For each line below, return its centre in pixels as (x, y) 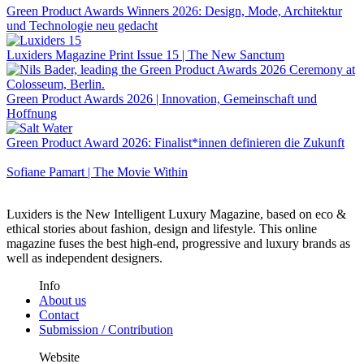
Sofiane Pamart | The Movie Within (97, 171)
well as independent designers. (84, 258)
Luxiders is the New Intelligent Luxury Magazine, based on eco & (176, 214)
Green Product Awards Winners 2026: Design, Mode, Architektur (174, 11)
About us (63, 300)
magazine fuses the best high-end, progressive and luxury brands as (178, 243)
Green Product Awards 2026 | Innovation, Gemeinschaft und (162, 98)
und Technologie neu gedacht (82, 25)
